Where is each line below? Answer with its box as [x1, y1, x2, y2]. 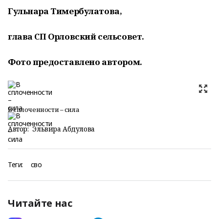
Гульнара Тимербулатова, [8, 5, 122, 17]
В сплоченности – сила [8, 105, 80, 114]
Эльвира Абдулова [32, 124, 95, 133]
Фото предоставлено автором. [8, 56, 142, 67]
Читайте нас [8, 197, 72, 210]
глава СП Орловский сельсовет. [8, 31, 144, 42]
